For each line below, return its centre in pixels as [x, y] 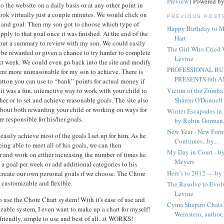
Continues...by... [196, 141]
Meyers [184, 162]
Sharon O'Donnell [198, 100]
